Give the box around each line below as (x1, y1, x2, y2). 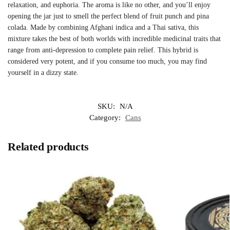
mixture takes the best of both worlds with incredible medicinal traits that (8, 34, 221, 43)
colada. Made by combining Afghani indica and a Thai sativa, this (8, 23, 199, 31)
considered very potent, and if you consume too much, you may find (8, 57, 207, 65)
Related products (8, 140, 89, 154)
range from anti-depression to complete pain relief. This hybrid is (8, 46, 198, 54)
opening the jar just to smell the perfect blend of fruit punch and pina (8, 12, 209, 20)
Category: (89, 113, 123, 122)
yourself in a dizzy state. (8, 68, 79, 76)
